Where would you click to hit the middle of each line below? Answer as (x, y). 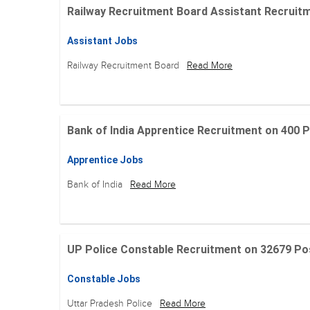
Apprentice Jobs (105, 160)
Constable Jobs (104, 279)
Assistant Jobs (102, 41)
